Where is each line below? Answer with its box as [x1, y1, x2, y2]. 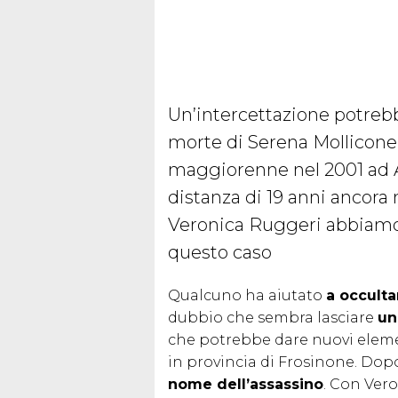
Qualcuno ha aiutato [168, 286, 326, 304]
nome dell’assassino [168, 375, 323, 393]
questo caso [168, 241, 272, 263]
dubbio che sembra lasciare [168, 308, 378, 326]
